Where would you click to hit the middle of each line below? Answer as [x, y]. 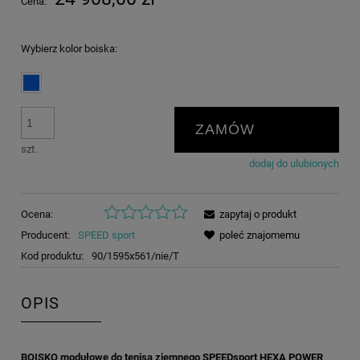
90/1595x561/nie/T [135, 256]
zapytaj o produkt [258, 215]
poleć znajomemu [260, 235]
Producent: [47, 235]
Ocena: [37, 215]
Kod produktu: [52, 256]
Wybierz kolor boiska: [69, 49]
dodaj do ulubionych [294, 163]
